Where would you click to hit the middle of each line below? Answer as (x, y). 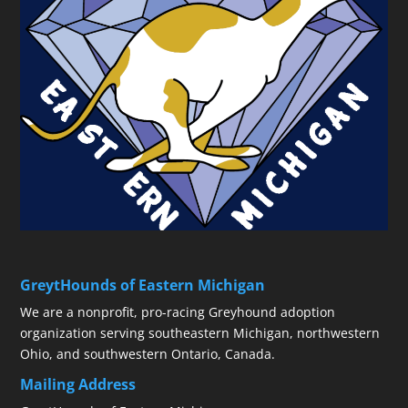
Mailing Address (78, 384)
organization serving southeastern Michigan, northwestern (200, 332)
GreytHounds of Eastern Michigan (143, 285)
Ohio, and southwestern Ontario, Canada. (148, 353)
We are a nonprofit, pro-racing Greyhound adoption (178, 311)
